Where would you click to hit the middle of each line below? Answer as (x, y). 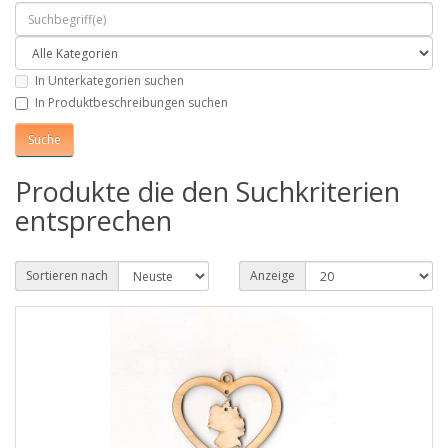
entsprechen (93, 220)
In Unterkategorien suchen (109, 81)
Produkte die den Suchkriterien (207, 191)
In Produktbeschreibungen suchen (131, 102)
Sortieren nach (67, 275)
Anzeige (272, 275)
